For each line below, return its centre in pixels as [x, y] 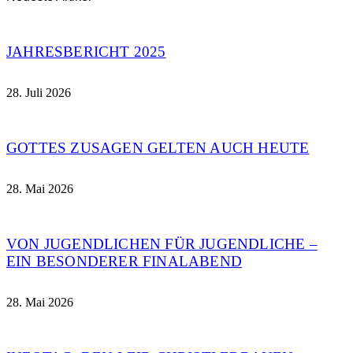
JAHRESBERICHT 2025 [86, 51]
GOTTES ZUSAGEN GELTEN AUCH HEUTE [158, 147]
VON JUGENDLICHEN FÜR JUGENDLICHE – [162, 243]
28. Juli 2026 [39, 92]
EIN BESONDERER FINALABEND [124, 261]
